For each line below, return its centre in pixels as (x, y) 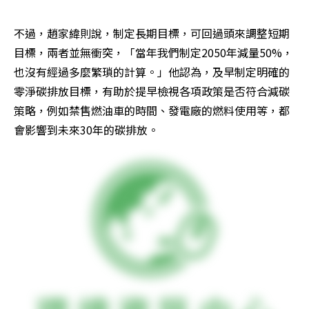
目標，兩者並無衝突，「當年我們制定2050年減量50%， (153, 53)
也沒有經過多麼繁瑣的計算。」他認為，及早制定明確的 (152, 72)
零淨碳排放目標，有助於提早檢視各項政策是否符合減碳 (152, 91)
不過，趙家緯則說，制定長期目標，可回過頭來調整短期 (152, 33)
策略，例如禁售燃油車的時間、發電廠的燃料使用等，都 (152, 111)
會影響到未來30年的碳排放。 (86, 130)
